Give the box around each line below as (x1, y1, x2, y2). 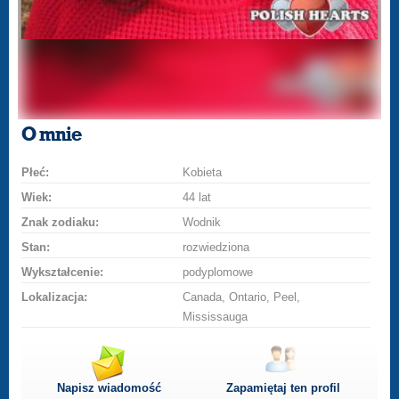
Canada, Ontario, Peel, (183, 290, 301, 304)
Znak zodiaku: (21, 216, 100, 229)
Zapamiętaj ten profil (225, 381, 340, 395)
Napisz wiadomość (56, 381, 161, 395)
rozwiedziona (183, 240, 250, 254)
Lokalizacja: (21, 290, 88, 304)
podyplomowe (183, 265, 254, 279)
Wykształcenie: (21, 265, 104, 279)
